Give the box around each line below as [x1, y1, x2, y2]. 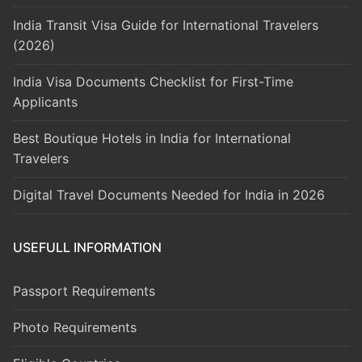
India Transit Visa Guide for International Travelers [13, 16, 318, 33]
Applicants [13, 94, 78, 111]
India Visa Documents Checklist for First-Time [13, 74, 293, 90]
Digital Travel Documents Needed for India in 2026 [13, 187, 325, 204]
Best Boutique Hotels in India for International [13, 130, 291, 147]
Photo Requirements [13, 319, 137, 336]
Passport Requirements [13, 283, 155, 300]
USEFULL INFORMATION [13, 239, 162, 256]
